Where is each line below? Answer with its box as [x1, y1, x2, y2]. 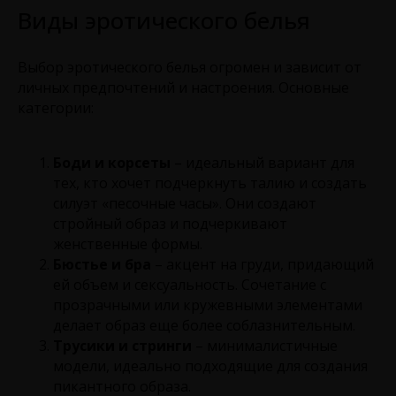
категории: [18, 97, 94, 118]
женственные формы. [53, 233, 202, 254]
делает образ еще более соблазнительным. [53, 315, 355, 335]
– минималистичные [192, 335, 338, 355]
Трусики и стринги [53, 335, 192, 355]
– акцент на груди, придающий [151, 254, 374, 274]
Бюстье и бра [53, 254, 151, 274]
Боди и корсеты [53, 152, 171, 172]
